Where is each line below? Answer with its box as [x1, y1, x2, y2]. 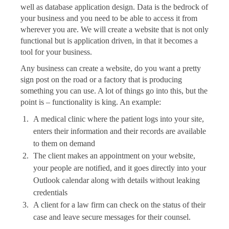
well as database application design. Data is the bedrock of [20, 3, 208, 12]
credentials [33, 188, 67, 197]
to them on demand [33, 139, 95, 148]
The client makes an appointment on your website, [33, 151, 195, 161]
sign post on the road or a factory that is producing [20, 75, 182, 84]
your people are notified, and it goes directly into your [33, 164, 206, 173]
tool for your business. [20, 48, 92, 57]
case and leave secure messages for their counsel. [33, 213, 191, 222]
